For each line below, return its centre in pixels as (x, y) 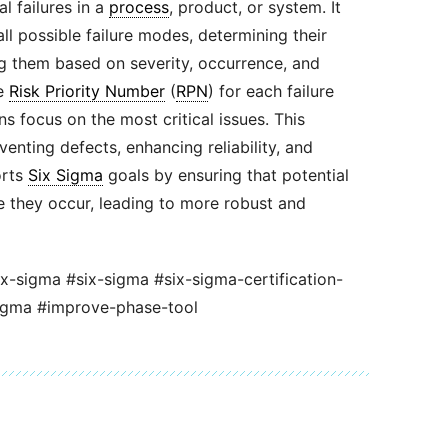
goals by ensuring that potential (225, 175)
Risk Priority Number (86, 91)
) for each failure (270, 91)
